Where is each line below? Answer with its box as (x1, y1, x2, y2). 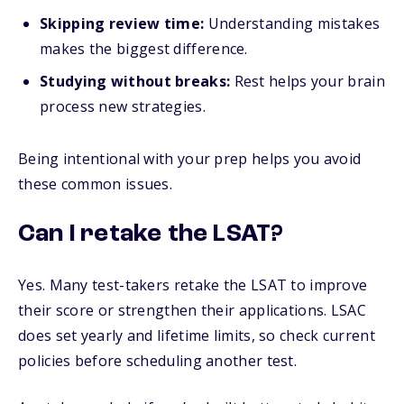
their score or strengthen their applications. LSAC (18, 300, 366, 320)
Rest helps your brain (234, 71, 385, 91)
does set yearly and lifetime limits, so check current (18, 326, 375, 345)
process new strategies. (40, 96, 206, 116)
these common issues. (18, 174, 173, 194)
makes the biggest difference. (40, 39, 248, 59)
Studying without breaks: (40, 71, 234, 91)
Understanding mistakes (207, 14, 381, 33)
